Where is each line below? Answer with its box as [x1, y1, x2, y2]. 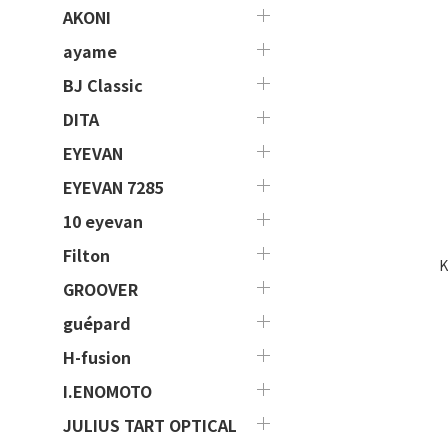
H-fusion [63, 344, 131, 369]
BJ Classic [63, 72, 143, 97]
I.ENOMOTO [63, 378, 152, 403]
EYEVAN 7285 [63, 174, 163, 199]
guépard [63, 310, 131, 335]
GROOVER [63, 276, 138, 301]
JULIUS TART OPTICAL [63, 412, 237, 437]
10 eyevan [63, 208, 143, 233]
